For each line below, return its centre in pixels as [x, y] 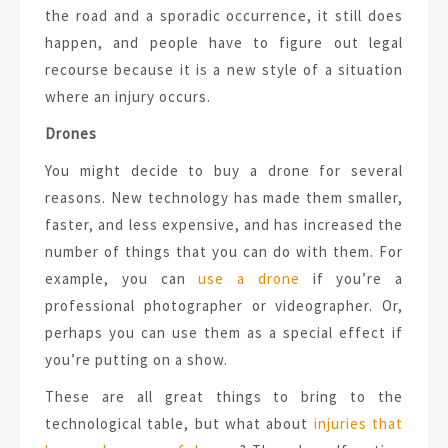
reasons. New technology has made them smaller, [224, 198]
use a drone [249, 279]
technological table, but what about [179, 424]
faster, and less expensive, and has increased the [224, 225]
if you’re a [351, 279]
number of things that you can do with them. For [224, 252]
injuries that [358, 424]
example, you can [122, 279]
